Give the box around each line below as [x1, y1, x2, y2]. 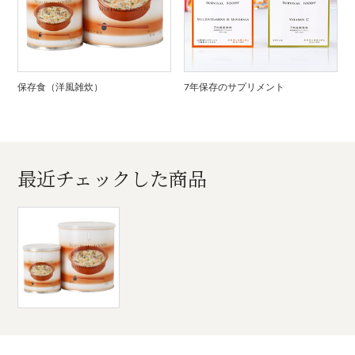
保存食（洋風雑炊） [17, 80, 104, 93]
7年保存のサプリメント [184, 80, 285, 93]
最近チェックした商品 [17, 163, 208, 192]
